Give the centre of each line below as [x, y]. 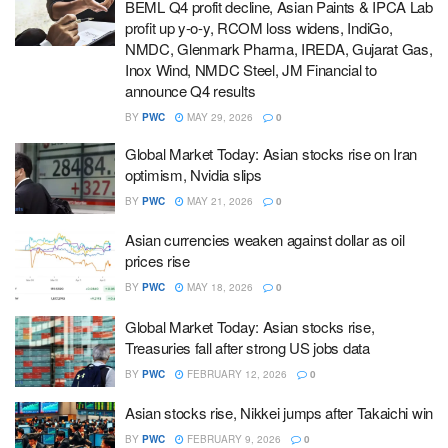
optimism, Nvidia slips [193, 174]
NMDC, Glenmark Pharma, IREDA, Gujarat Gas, [279, 48]
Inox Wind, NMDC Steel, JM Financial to [251, 69]
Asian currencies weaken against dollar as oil [265, 239]
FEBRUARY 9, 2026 [232, 439]
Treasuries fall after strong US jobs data [247, 347]
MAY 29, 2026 [218, 116]
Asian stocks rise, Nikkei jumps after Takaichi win [279, 412]
